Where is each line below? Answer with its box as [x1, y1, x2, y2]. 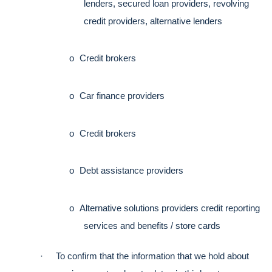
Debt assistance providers [80, 166, 183, 176]
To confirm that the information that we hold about [56, 251, 249, 261]
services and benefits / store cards [84, 221, 220, 231]
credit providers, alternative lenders [84, 16, 222, 26]
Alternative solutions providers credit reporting [80, 203, 260, 214]
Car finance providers [80, 91, 165, 101]
